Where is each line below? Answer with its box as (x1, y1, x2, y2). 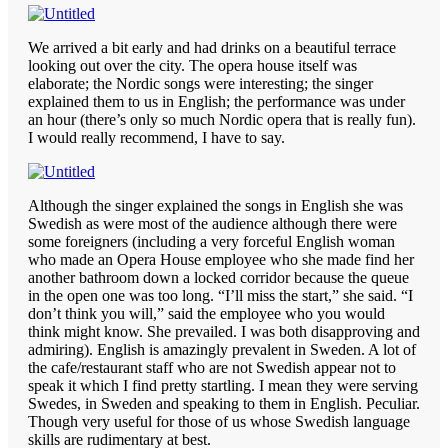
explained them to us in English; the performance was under (28, 92, 405, 110)
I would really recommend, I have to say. (28, 128, 285, 146)
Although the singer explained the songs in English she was (28, 196, 403, 214)
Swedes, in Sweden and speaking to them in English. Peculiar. (28, 394, 420, 412)
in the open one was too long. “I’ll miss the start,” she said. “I (28, 286, 413, 304)
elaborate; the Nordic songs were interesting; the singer (28, 74, 373, 92)
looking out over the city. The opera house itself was (28, 56, 357, 74)
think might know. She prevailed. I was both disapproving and (28, 322, 420, 340)
